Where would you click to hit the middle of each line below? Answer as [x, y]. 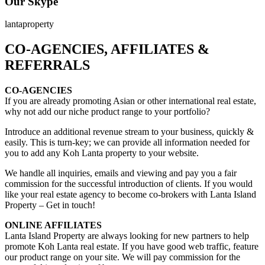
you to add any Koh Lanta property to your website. [102, 153]
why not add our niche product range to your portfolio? [107, 112]
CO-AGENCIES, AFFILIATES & [107, 49]
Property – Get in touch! [50, 205]
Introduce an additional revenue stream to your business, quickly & [129, 132]
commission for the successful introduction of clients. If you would [129, 184]
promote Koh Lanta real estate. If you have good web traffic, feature [132, 247]
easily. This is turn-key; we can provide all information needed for [127, 143]
